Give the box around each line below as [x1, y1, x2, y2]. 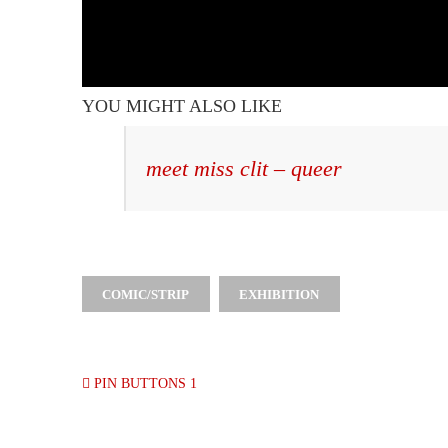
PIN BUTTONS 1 [90, 375, 197, 391]
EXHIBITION [239, 286, 319, 302]
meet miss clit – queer [146, 155, 342, 181]
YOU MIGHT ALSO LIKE [82, 95, 282, 116]
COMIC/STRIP [102, 286, 189, 302]
